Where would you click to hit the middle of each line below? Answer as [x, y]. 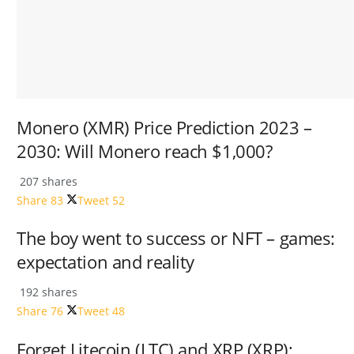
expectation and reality [105, 262]
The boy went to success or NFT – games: [176, 239]
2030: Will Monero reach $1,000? [145, 151]
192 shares [47, 292]
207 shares [47, 181]
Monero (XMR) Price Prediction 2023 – [164, 127]
